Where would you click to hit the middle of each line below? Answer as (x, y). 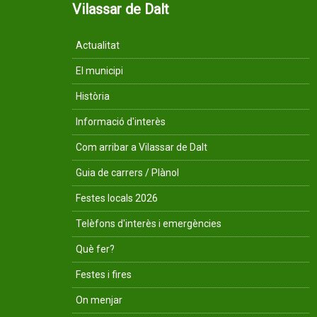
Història (93, 96)
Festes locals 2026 (117, 198)
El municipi (99, 71)
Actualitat (98, 45)
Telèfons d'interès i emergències (149, 224)
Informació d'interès (121, 122)
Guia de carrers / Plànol (127, 173)
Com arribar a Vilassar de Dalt (142, 147)
